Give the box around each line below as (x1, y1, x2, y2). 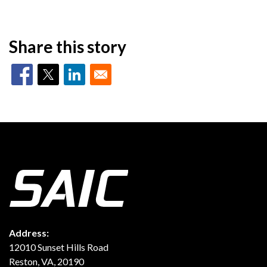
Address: (9, 227, 49, 238)
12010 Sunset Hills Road (9, 241, 108, 253)
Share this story (9, 36, 126, 57)
